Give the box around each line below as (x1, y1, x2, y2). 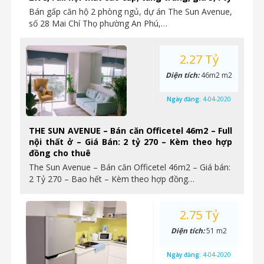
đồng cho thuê (29, 147, 91, 159)
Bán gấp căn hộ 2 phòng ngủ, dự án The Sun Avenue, (29, 6, 232, 17)
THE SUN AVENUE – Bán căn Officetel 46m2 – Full (29, 125, 232, 136)
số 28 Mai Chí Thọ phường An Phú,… (29, 18, 167, 29)
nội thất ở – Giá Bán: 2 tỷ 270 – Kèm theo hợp (29, 136, 232, 147)
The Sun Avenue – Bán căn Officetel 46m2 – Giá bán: (29, 161, 230, 173)
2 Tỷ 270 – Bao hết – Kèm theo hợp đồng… (29, 173, 194, 184)
